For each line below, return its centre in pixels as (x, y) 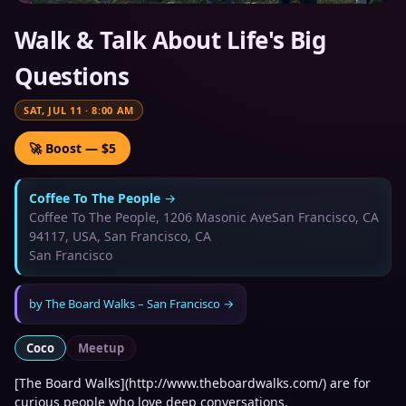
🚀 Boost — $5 (72, 148)
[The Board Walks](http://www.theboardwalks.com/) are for (193, 383)
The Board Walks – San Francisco (133, 304)
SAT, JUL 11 (53, 110)
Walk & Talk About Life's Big (170, 40)
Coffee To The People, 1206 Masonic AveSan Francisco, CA (204, 217)
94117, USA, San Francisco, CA (120, 236)
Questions (72, 76)
